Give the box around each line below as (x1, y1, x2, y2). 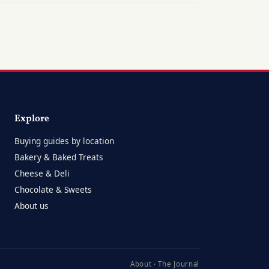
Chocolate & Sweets (14, 183, 92, 195)
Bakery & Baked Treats (14, 151, 104, 163)
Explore (14, 112, 50, 125)
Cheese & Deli (14, 167, 70, 179)
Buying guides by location (14, 134, 115, 147)
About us (14, 199, 49, 211)
